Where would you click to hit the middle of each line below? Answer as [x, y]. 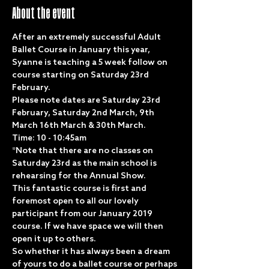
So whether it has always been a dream [92, 252]
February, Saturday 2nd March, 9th [84, 113]
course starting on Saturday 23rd [81, 75]
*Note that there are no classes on [83, 151]
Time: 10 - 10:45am [49, 138]
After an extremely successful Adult [87, 38]
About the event [44, 14]
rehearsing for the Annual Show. [80, 176]
